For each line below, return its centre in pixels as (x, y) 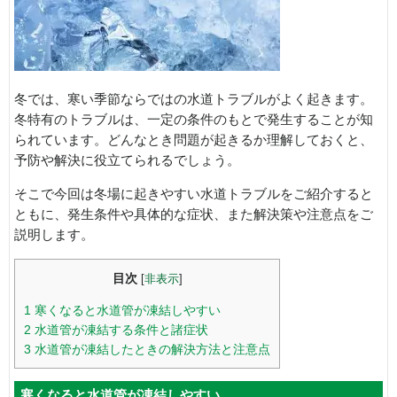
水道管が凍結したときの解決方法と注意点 (151, 349)
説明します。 (54, 235)
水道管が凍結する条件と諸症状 (120, 329)
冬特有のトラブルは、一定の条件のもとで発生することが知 (194, 120)
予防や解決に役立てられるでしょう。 (127, 161)
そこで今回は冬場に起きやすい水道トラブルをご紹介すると (194, 195)
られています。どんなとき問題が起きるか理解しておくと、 (194, 140)
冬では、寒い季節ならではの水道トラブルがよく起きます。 (194, 100)
